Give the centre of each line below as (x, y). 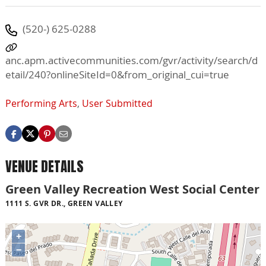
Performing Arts (41, 104)
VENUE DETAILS (45, 167)
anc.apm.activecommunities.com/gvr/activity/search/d (132, 60)
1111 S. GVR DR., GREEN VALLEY (64, 204)
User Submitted (117, 104)
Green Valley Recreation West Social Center (132, 189)
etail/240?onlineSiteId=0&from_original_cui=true (117, 74)
